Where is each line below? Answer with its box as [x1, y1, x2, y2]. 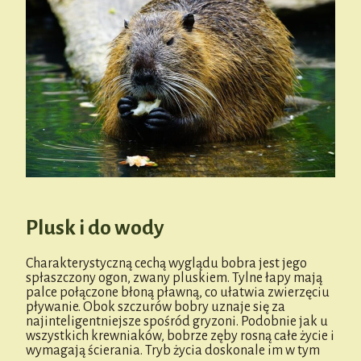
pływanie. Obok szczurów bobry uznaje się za [26, 299, 285, 314]
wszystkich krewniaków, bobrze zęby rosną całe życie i [26, 328, 334, 343]
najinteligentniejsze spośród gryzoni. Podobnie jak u [26, 313, 328, 329]
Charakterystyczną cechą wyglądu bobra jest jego [26, 255, 307, 271]
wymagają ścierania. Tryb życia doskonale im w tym [26, 342, 320, 358]
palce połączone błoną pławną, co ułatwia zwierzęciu [26, 284, 330, 300]
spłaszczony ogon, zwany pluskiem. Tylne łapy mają [26, 270, 322, 285]
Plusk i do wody [26, 216, 164, 239]
